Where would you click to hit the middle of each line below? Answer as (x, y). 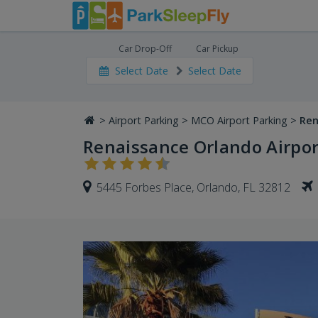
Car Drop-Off (145, 48)
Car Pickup (217, 48)
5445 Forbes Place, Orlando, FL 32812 (193, 188)
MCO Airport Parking (239, 121)
